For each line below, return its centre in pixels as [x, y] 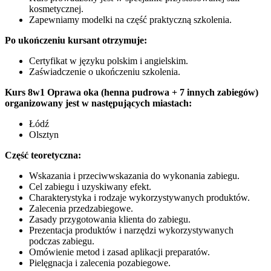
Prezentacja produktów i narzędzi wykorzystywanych [131, 230]
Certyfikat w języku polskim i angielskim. [109, 60]
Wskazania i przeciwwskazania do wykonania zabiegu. [134, 175]
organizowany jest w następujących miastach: [98, 103]
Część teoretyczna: [43, 155]
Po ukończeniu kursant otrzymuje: [76, 40]
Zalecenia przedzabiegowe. [81, 208]
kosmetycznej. [56, 8]
